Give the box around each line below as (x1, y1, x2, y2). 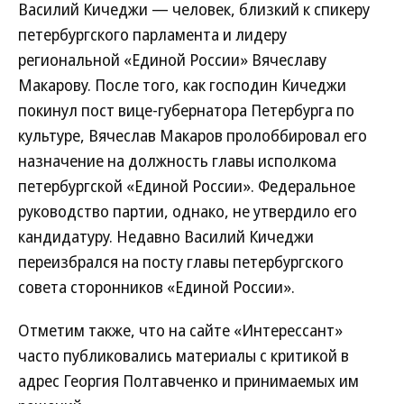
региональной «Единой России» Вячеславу (18, 49, 326, 71)
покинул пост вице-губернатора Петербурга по (18, 99, 354, 122)
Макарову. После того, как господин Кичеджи (18, 74, 346, 96)
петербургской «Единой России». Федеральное (18, 175, 355, 197)
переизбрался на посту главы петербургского (18, 251, 344, 273)
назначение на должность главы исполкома (18, 150, 336, 172)
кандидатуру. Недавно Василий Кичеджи (18, 225, 314, 248)
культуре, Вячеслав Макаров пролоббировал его (18, 124, 367, 147)
